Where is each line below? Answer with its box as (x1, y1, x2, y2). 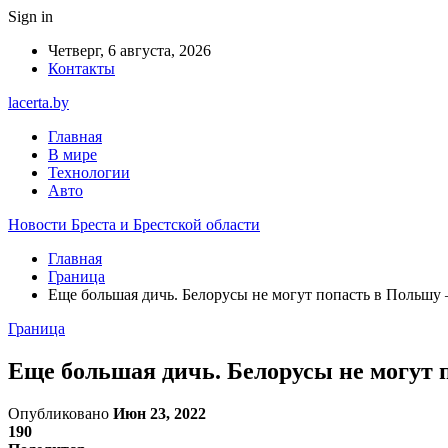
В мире (48, 146, 97, 163)
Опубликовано (8, 404, 113, 422)
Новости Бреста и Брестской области (8, 216, 260, 233)
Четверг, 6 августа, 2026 (48, 42, 211, 59)
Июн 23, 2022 (113, 404, 206, 422)
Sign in (8, 8, 53, 25)
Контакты (48, 60, 115, 77)
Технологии (48, 164, 130, 181)
